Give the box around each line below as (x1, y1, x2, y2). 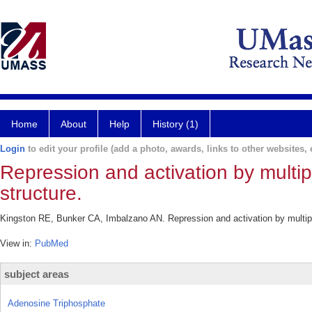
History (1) (153, 118, 198, 130)
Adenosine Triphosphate (8, 298, 105, 309)
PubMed (35, 238, 68, 249)
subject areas (4, 268, 69, 280)
